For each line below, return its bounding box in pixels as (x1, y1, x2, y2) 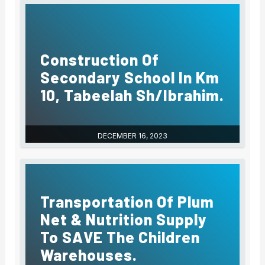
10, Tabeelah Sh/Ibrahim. (40, 86, 225, 105)
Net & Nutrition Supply (40, 210, 208, 229)
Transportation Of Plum (40, 192, 215, 211)
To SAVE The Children (40, 228, 201, 247)
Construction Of (40, 50, 160, 69)
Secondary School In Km (40, 68, 220, 87)
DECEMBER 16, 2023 (98, 131, 167, 141)
